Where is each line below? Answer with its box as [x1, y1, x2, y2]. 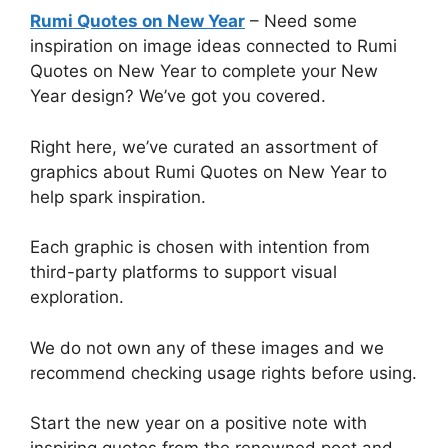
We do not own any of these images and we [30, 337, 384, 358]
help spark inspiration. [30, 186, 206, 207]
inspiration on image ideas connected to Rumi [30, 36, 397, 56]
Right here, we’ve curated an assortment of [30, 136, 378, 157]
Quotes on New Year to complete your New [30, 61, 378, 81]
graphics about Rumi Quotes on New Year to [30, 161, 387, 182]
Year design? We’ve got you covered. [30, 86, 326, 106]
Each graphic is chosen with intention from [30, 237, 370, 257]
